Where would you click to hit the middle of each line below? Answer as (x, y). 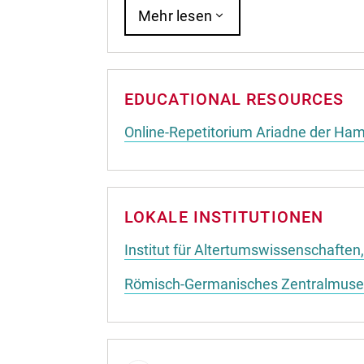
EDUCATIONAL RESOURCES (234, 99)
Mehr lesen (175, 15)
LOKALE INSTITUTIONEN (224, 217)
